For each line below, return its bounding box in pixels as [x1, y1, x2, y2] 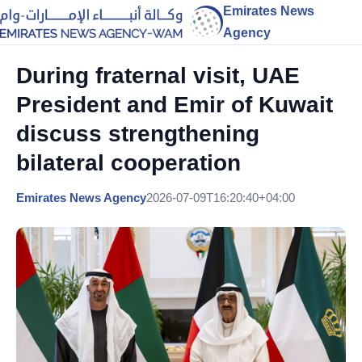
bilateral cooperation [16, 150, 241, 175]
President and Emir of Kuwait [16, 92, 333, 117]
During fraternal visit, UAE [16, 63, 300, 88]
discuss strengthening [16, 121, 259, 146]
